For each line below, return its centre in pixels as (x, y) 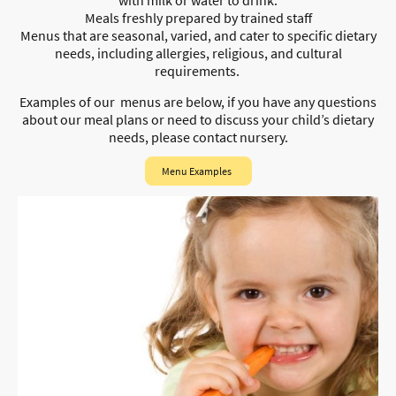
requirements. (198, 70)
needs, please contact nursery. (198, 137)
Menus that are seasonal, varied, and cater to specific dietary (198, 35)
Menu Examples (198, 171)
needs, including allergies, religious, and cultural (198, 53)
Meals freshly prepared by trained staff (198, 17)
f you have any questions (304, 101)
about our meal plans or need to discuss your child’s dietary (198, 119)
